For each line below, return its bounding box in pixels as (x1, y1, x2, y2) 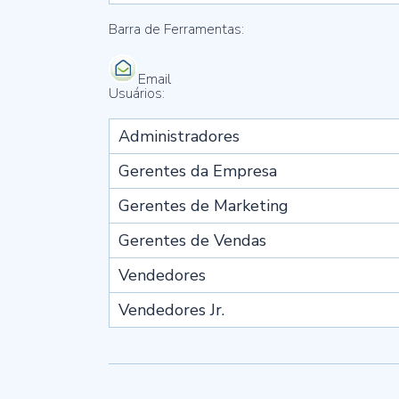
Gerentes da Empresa (118, 160, 277, 182)
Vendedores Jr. (118, 299, 224, 321)
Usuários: (109, 84, 165, 103)
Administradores (118, 126, 240, 147)
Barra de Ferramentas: (109, 20, 244, 39)
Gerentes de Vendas (118, 230, 266, 251)
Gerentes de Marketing (118, 195, 289, 216)
